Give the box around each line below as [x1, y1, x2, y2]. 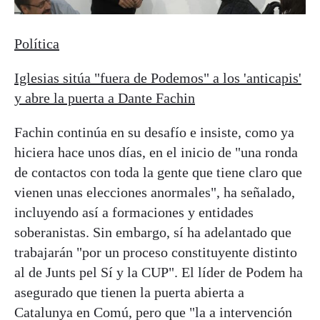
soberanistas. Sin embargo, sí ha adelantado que [14, 224, 291, 241]
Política [14, 36, 59, 52]
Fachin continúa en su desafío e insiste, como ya [14, 124, 294, 141]
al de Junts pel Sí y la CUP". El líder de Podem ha [14, 264, 303, 281]
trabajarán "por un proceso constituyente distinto [14, 244, 297, 261]
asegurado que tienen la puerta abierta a [14, 284, 244, 301]
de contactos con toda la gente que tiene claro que [14, 164, 302, 181]
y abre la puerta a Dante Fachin [14, 90, 195, 106]
